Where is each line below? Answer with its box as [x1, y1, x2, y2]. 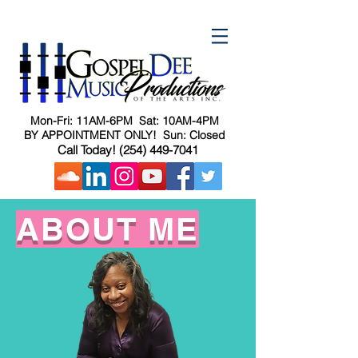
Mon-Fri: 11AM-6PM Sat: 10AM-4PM [30, 113, 222, 128]
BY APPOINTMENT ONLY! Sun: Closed [24, 128, 229, 142]
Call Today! [57, 142, 119, 157]
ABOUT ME [16, 210, 199, 248]
